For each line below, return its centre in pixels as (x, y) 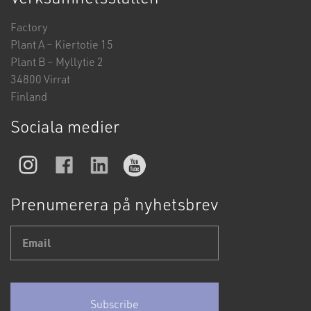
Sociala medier (65, 126)
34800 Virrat (40, 79)
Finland (29, 96)
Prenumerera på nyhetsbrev (115, 204)
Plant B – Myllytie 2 (57, 62)
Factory (29, 27)
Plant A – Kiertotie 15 (62, 44)
